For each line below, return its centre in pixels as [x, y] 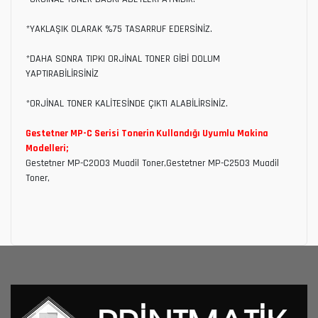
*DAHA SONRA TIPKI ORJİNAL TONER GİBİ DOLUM [123, 59]
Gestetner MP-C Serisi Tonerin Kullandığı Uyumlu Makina [147, 133]
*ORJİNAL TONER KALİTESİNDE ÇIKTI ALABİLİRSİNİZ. [127, 103]
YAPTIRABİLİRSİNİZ [62, 73]
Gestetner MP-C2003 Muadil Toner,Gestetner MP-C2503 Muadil [152, 163]
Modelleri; [47, 148]
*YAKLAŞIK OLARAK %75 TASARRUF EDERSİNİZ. [119, 29]
